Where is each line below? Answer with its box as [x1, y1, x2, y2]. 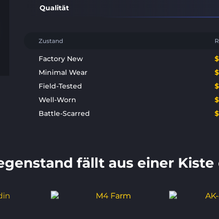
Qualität [40, 3, 69, 12]
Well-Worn [39, 95, 77, 104]
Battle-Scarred [39, 109, 90, 118]
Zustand [39, 37, 64, 44]
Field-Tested [39, 82, 83, 90]
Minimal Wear [39, 68, 88, 77]
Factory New [39, 54, 84, 63]
